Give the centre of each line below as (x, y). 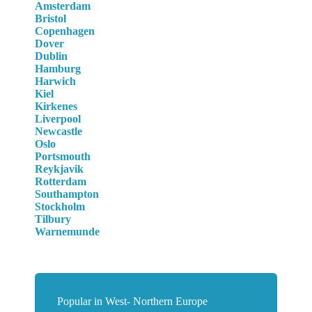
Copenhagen (65, 31)
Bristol (50, 19)
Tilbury (53, 219)
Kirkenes (56, 107)
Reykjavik (59, 169)
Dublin (51, 56)
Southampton (67, 194)
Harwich (55, 81)
